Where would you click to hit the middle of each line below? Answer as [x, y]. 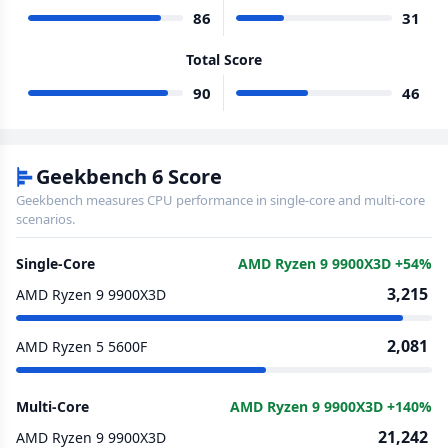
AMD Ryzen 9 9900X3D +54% [335, 263]
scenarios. [45, 219]
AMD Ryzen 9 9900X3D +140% [331, 406]
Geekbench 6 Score [129, 176]
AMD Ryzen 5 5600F [81, 346]
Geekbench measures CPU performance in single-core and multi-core [220, 200]
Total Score [224, 59]
